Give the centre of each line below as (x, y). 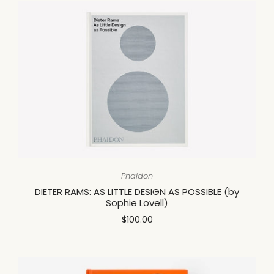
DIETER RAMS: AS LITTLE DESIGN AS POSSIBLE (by (137, 192)
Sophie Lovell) (137, 203)
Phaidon (137, 176)
